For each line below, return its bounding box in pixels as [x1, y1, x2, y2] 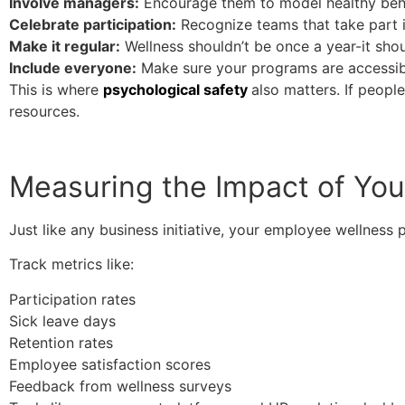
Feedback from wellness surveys [9, 376, 231, 395]
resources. [9, 102, 80, 121]
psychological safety [103, 80, 251, 99]
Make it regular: [9, 37, 120, 56]
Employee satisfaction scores [9, 354, 211, 373]
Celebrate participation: [9, 15, 176, 34]
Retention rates [9, 333, 113, 352]
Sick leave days [9, 311, 116, 330]
